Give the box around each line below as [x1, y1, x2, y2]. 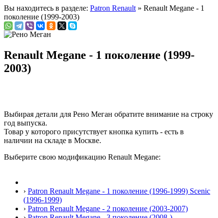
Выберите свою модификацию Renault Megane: [4, 152, 161, 161]
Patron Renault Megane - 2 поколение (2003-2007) [28, 204, 188, 213]
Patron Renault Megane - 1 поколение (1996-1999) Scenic [28, 186, 210, 195]
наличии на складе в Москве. [4, 136, 101, 145]
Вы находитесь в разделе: [4, 4, 90, 12]
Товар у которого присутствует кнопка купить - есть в [4, 127, 184, 136]
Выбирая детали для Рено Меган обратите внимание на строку [4, 109, 213, 118]
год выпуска [4, 118, 45, 127]
